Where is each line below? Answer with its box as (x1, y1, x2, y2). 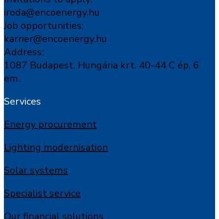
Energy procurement (4, 118, 97, 131)
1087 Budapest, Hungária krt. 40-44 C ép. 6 (4, 59, 199, 72)
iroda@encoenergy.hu (4, 6, 100, 19)
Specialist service (4, 187, 81, 200)
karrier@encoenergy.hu (4, 32, 107, 45)
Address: (4, 45, 44, 59)
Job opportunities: (4, 19, 84, 32)
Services (4, 95, 41, 108)
